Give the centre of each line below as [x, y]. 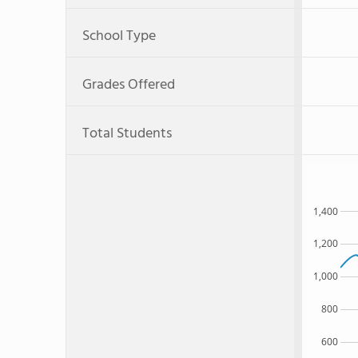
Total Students [127, 134]
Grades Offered [129, 85]
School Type [119, 36]
